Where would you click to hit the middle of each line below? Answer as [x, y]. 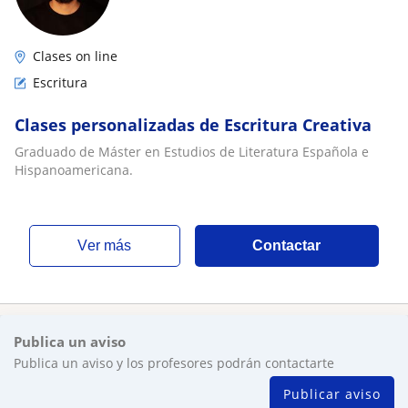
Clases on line [75, 56]
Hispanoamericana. [74, 170]
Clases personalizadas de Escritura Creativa [193, 125]
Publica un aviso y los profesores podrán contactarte [174, 363]
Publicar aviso [332, 394]
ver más [110, 245]
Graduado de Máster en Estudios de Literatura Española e [192, 152]
